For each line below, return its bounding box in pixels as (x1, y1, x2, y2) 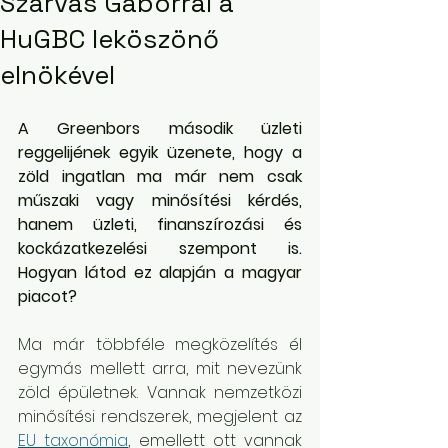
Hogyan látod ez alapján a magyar (18, 261, 302, 284)
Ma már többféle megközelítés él (18, 333, 302, 356)
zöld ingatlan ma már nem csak (18, 165, 302, 188)
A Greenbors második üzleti (18, 117, 302, 140)
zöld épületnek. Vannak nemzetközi (18, 381, 302, 404)
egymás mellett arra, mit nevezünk (18, 357, 302, 380)
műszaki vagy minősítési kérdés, (18, 189, 302, 212)
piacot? (18, 285, 77, 308)
